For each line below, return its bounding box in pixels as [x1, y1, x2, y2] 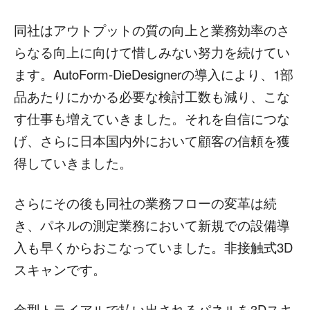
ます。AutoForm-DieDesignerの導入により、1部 [14, 65, 293, 84]
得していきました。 [14, 154, 132, 172]
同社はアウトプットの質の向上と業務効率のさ [14, 21, 290, 39]
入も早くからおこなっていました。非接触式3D [14, 238, 293, 257]
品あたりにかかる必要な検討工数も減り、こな [14, 87, 290, 106]
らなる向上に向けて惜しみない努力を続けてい [14, 43, 290, 62]
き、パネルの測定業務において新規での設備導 [14, 216, 290, 235]
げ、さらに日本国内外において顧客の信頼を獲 [14, 131, 290, 150]
